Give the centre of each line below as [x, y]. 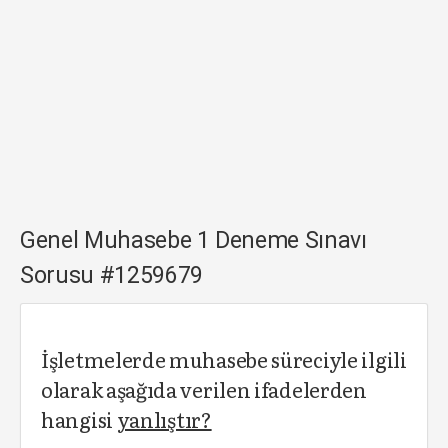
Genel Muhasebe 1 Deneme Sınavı [193, 240]
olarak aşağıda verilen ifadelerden [204, 389]
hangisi [79, 419]
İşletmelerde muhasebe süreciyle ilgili [224, 359]
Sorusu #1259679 [111, 275]
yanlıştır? [164, 419]
